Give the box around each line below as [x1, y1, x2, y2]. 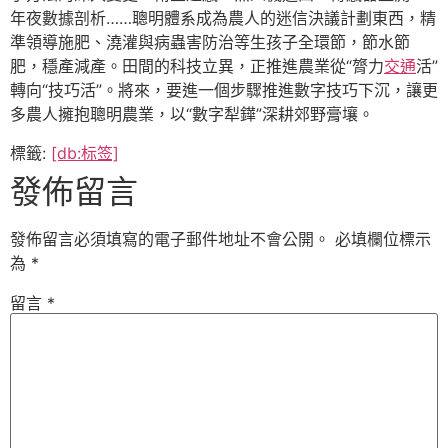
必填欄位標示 [335, 228, 431, 249]
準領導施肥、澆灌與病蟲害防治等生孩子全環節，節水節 [10, 32, 410, 53]
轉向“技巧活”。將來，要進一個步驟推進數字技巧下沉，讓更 [10, 80, 438, 101]
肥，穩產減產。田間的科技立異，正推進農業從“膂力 [10, 56, 384, 77]
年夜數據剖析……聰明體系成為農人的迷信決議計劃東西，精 [10, 8, 436, 29]
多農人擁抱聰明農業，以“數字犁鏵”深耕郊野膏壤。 [10, 104, 374, 125]
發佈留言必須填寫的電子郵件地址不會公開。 [10, 228, 330, 249]
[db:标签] [51, 142, 119, 163]
